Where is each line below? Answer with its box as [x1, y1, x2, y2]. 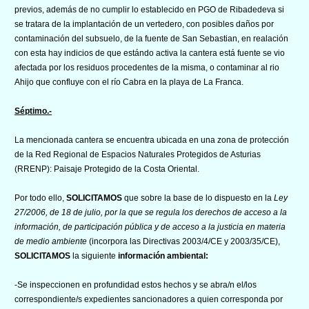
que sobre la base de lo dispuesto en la [124, 192, 274, 203]
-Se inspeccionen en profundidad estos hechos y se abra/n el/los [14, 279, 257, 290]
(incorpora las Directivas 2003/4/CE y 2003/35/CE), [89, 236, 280, 246]
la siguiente [70, 250, 118, 261]
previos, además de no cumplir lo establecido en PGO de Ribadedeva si [14, 4, 284, 14]
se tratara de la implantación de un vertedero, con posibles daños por [14, 19, 274, 29]
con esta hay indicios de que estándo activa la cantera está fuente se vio [14, 48, 285, 58]
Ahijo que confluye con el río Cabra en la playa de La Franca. [14, 77, 243, 87]
